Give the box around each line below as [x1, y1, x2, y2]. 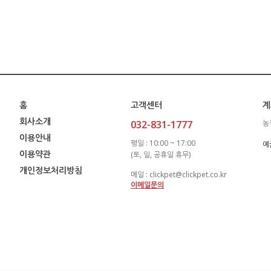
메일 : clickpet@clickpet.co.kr [131, 169, 227, 180]
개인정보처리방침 [19, 165, 82, 176]
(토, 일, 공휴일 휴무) [131, 149, 191, 160]
